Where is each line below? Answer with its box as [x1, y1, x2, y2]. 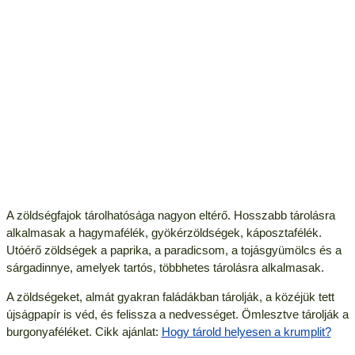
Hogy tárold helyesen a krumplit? [161, 324, 331, 338]
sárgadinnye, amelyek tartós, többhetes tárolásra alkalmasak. [6, 260, 324, 274]
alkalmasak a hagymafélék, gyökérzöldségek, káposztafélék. [6, 225, 322, 239]
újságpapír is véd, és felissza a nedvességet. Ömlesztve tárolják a [6, 307, 349, 321]
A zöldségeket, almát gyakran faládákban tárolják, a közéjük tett [6, 289, 334, 303]
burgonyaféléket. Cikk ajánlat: [6, 324, 162, 338]
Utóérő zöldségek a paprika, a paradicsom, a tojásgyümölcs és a [6, 242, 342, 257]
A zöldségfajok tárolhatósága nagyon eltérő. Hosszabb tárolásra [6, 208, 335, 222]
